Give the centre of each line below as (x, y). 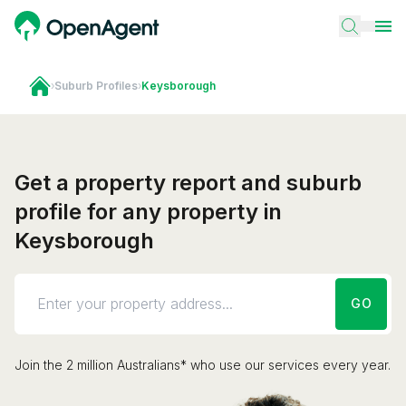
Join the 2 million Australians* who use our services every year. (203, 364)
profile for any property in (148, 211)
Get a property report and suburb (188, 182)
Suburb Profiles (96, 85)
